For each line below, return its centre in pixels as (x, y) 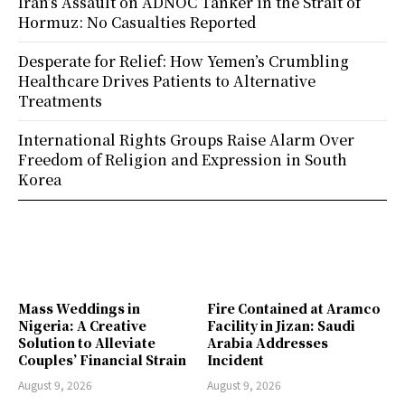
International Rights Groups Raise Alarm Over (186, 140)
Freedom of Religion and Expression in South (183, 160)
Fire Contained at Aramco (294, 309)
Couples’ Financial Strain (102, 360)
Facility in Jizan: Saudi (281, 326)
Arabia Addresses (268, 343)
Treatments (60, 101)
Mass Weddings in (79, 309)
